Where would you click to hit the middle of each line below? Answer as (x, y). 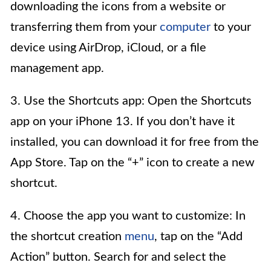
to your (231, 27)
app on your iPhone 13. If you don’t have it (122, 121)
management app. (57, 68)
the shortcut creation (67, 236)
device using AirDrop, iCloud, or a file (108, 47)
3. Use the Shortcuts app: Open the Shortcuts (131, 101)
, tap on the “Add (198, 236)
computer (185, 27)
